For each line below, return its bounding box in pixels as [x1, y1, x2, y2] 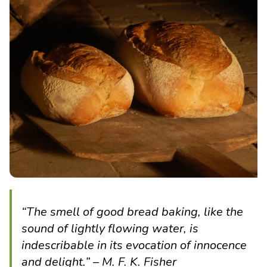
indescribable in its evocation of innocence [21, 237, 247, 253]
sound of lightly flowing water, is [21, 221, 198, 237]
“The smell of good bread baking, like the [21, 204, 243, 220]
